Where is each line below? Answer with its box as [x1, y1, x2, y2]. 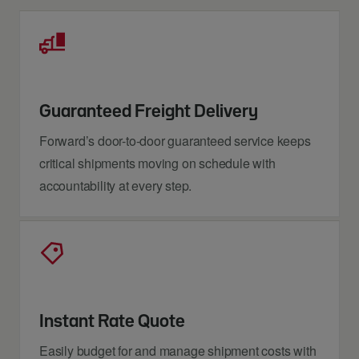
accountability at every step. [39, 176, 192, 195]
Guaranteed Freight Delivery [39, 103, 258, 120]
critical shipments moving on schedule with [39, 154, 276, 172]
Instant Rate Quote [39, 313, 185, 330]
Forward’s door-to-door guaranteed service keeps [39, 131, 311, 150]
